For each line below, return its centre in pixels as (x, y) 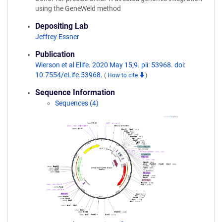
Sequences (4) (77, 103)
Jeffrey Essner (57, 37)
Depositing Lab (62, 26)
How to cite (123, 75)
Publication (55, 54)
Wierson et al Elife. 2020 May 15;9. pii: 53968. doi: (110, 65)
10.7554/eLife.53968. (70, 75)
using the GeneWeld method (78, 8)
